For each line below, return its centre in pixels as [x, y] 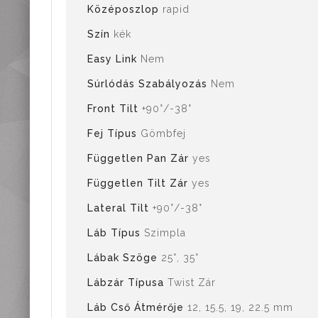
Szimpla [165, 233]
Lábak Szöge [124, 258]
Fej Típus [114, 133]
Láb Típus [116, 233]
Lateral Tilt [120, 208]
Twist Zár [192, 283]
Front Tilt [115, 109]
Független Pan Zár [140, 158]
